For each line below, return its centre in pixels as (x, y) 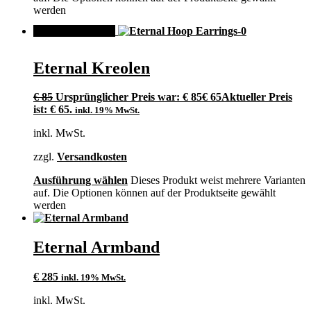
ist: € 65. (53, 110)
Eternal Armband (96, 247)
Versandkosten (92, 157)
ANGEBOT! (74, 31)
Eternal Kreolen (92, 68)
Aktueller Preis (257, 97)
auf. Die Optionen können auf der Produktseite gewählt (154, 193)
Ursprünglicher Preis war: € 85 (129, 97)
